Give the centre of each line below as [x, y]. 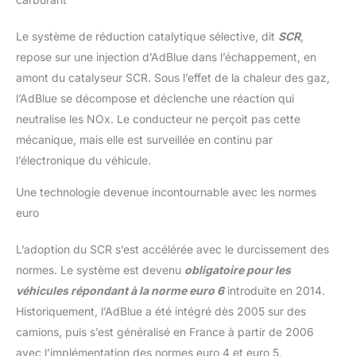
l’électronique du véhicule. [83, 161]
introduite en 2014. [275, 291]
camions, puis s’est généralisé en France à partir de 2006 [165, 332]
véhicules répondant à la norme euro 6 [120, 291]
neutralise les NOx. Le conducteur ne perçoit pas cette [158, 119]
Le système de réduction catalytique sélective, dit [147, 37]
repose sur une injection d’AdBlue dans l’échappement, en [166, 57]
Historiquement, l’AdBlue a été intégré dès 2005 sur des [161, 311]
